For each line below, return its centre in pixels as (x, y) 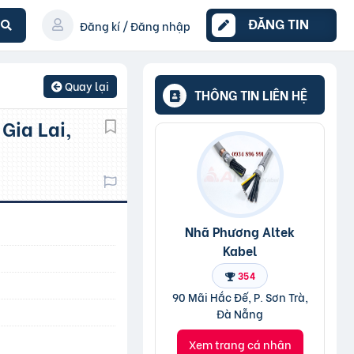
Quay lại (86, 86)
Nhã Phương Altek (240, 231)
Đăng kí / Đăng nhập (135, 25)
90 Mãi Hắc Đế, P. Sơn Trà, (240, 297)
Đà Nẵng (240, 313)
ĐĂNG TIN (279, 23)
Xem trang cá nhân (240, 344)
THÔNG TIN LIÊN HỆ (251, 94)
